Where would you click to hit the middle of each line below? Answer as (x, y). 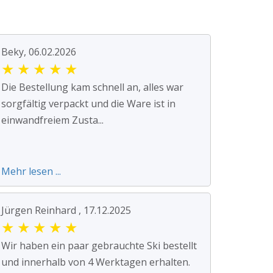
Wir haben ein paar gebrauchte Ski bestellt (99, 245)
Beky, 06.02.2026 (39, 51)
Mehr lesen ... (31, 171)
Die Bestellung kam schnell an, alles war (92, 87)
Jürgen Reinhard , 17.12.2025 (66, 210)
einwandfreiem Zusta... (52, 120)
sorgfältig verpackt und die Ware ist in (88, 103)
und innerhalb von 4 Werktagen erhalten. (96, 262)
